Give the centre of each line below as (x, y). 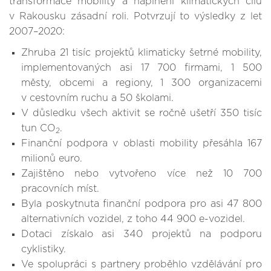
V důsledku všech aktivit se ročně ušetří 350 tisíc (142, 113)
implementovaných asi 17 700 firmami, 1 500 (142, 68)
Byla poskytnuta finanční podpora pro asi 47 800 (142, 204)
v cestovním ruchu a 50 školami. (97, 98)
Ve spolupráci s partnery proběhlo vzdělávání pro (142, 264)
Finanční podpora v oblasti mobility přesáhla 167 (142, 143)
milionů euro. (52, 158)
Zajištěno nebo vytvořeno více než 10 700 (142, 174)
